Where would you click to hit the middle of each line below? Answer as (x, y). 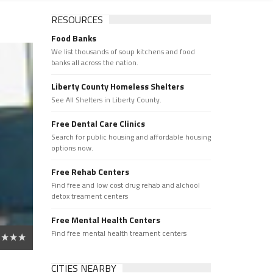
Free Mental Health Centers (105, 220)
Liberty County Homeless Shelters (117, 86)
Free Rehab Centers (90, 172)
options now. (72, 148)
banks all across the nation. (94, 62)
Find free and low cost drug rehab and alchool (125, 185)
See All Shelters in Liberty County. (106, 100)
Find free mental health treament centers (119, 233)
